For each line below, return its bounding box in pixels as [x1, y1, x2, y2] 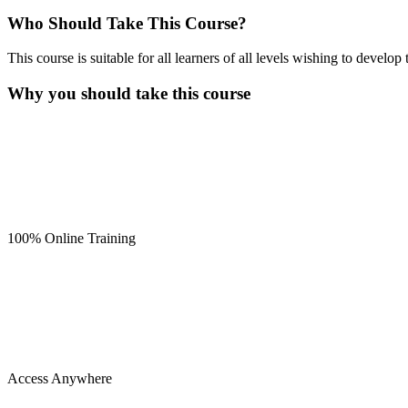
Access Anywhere [7, 370, 112, 386]
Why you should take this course [7, 83, 250, 103]
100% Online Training [7, 229, 136, 246]
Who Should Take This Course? [7, 13, 247, 33]
